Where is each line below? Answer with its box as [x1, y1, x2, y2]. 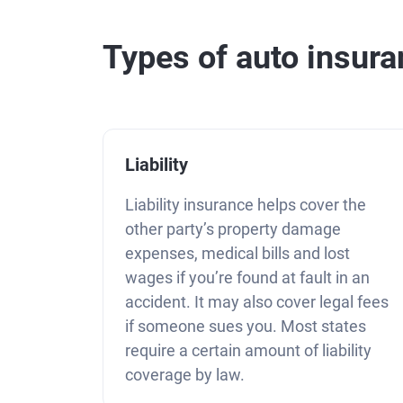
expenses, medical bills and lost [125, 243, 350, 263]
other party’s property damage [125, 219, 341, 238]
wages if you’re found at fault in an [125, 267, 370, 287]
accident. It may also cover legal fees [125, 291, 389, 311]
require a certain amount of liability [125, 340, 372, 360]
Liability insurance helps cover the [125, 194, 366, 214]
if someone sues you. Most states [125, 316, 366, 336]
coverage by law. [125, 364, 245, 384]
